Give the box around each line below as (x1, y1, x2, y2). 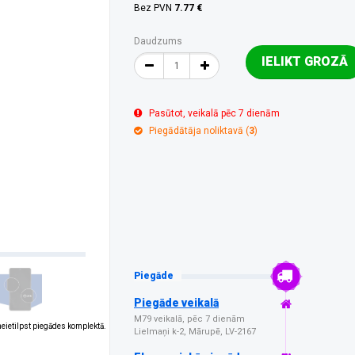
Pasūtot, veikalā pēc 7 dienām (149, 108, 280, 119)
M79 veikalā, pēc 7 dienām (134, 314, 245, 324)
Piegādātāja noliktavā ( (149, 125, 249, 136)
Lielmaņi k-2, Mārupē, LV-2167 (134, 326, 256, 337)
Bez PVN (134, 2, 174, 13)
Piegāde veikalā (134, 296, 219, 309)
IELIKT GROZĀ (261, 54, 348, 69)
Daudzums (134, 36, 182, 47)
